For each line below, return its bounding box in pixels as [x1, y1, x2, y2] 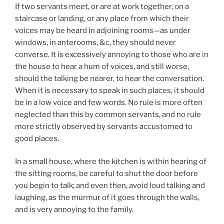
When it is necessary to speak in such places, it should [15, 85, 204, 95]
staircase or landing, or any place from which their [15, 13, 189, 23]
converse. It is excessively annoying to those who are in [15, 49, 208, 59]
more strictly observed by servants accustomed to [15, 121, 192, 131]
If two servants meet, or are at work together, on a [15, 1, 189, 11]
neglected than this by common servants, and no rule [15, 109, 201, 119]
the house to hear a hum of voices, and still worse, [15, 61, 189, 71]
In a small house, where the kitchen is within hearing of [15, 157, 206, 166]
